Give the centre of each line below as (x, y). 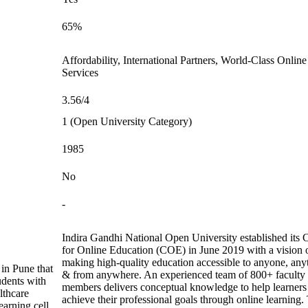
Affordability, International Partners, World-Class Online (184, 60)
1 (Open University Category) (127, 121)
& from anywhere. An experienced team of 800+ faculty (184, 275)
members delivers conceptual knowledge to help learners (184, 287)
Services (80, 73)
